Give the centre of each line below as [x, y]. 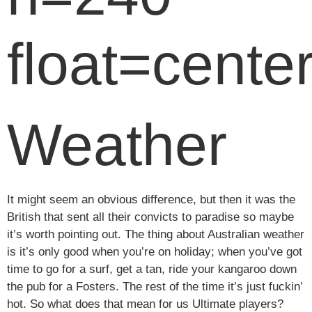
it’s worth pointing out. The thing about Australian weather [156, 235]
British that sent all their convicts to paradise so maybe [150, 217]
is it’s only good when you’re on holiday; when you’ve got [155, 252]
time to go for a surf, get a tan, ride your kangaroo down [152, 270]
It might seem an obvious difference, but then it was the [151, 200]
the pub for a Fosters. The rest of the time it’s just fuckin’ [155, 287]
